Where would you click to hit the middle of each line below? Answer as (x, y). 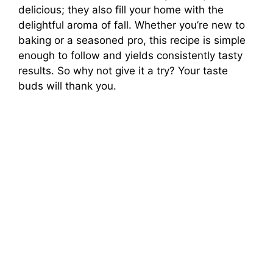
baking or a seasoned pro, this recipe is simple (132, 41)
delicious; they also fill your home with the (121, 10)
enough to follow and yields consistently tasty (130, 56)
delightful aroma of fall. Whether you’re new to (132, 25)
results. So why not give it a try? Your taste (123, 71)
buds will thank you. (67, 86)
